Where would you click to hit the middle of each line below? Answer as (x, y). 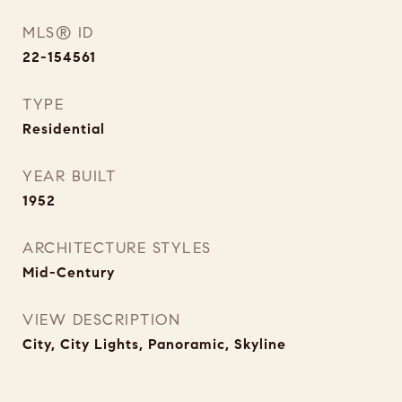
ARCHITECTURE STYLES (117, 248)
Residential (64, 129)
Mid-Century (69, 272)
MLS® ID (58, 33)
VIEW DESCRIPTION (101, 320)
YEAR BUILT (69, 176)
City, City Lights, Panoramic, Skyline (154, 344)
